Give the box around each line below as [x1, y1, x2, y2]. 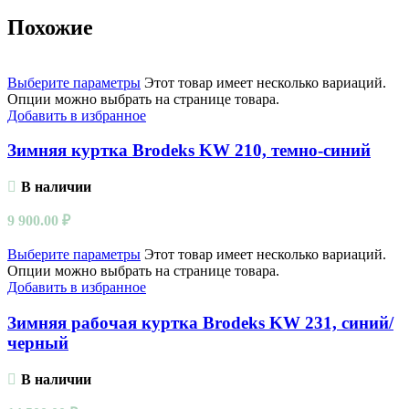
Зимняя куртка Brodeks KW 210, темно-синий [7, 141, 371, 161]
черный [7, 332, 68, 352]
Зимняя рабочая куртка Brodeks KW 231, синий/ [7, 312, 393, 332]
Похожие [7, 15, 93, 39]
